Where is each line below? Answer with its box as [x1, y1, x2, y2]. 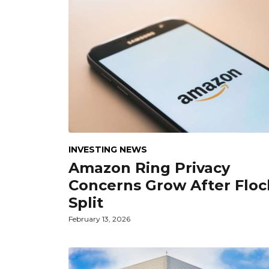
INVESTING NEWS [68, 144, 147, 155]
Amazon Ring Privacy [68, 159, 230, 177]
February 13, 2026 [68, 214, 130, 223]
